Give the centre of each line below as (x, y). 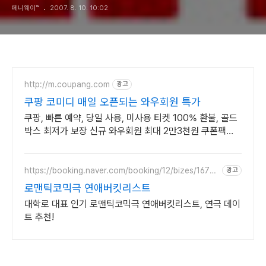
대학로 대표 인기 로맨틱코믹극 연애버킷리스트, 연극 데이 (132, 204)
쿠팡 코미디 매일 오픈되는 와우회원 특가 (113, 102)
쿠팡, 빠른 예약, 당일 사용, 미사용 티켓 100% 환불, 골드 (131, 118)
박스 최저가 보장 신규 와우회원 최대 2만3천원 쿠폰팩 (125, 131)
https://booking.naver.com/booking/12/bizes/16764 (122, 170)
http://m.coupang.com (67, 84)
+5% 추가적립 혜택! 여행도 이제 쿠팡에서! (105, 144)
